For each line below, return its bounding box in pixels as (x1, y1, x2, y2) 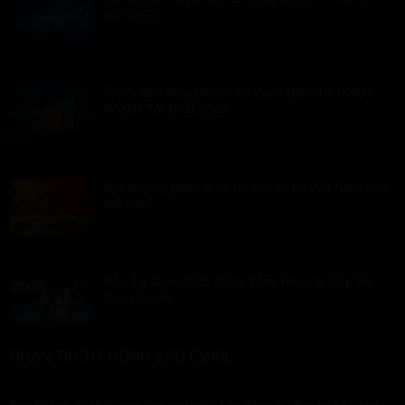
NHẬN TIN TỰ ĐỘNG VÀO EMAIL (9, 349, 232, 365)
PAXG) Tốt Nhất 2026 (104, 101, 228, 117)
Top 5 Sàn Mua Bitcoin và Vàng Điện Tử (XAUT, (104, 85, 376, 100)
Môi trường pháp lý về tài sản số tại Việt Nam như (104, 179, 388, 194)
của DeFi (104, 7, 155, 23)
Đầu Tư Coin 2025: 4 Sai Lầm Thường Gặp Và (104, 274, 372, 289)
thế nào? (104, 195, 155, 211)
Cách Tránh (104, 290, 171, 306)
